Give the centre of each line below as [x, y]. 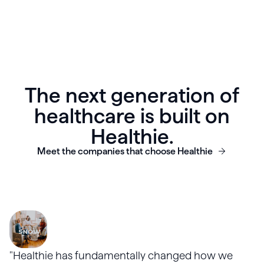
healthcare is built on [132, 116]
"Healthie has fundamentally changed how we [121, 256]
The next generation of [132, 95]
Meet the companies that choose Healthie [125, 151]
